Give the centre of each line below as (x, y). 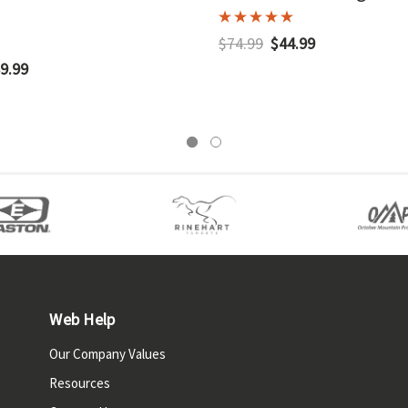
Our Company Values (108, 354)
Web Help (82, 320)
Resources (80, 383)
